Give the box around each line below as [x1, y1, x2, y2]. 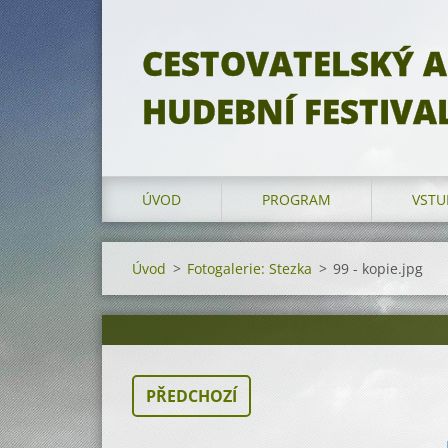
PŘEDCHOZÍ [146, 385, 237, 407]
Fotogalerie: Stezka [187, 259, 312, 278]
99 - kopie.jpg [333, 259, 423, 278]
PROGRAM [262, 190, 331, 209]
